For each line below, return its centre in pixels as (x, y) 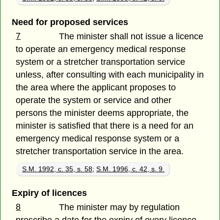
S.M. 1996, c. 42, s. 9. (131, 169)
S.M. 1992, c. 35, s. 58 (57, 169)
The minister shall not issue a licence (131, 37)
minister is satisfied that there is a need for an (105, 126)
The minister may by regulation (120, 207)
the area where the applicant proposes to (96, 88)
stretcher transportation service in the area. (100, 151)
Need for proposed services (70, 22)
